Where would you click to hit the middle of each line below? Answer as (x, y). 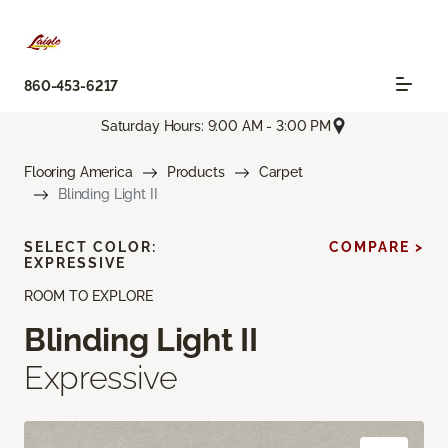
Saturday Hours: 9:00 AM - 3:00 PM (216, 125)
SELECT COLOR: (90, 247)
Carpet (280, 172)
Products (195, 172)
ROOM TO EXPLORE (88, 296)
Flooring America (78, 172)
